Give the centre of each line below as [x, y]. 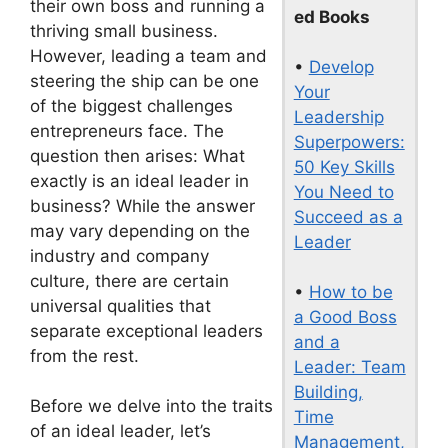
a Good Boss [345, 317]
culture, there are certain [129, 280]
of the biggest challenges [131, 105]
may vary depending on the [140, 230]
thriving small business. [124, 30]
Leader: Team [349, 367]
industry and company [119, 255]
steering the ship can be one [144, 80]
